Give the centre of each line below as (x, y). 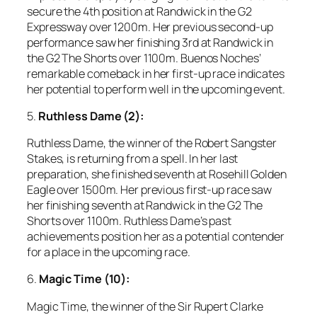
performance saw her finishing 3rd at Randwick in (150, 42)
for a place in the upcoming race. (109, 252)
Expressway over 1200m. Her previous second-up (150, 27)
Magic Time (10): (85, 279)
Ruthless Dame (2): (91, 116)
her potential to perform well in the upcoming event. (156, 89)
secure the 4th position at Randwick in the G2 (139, 11)
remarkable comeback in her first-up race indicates (156, 73)
